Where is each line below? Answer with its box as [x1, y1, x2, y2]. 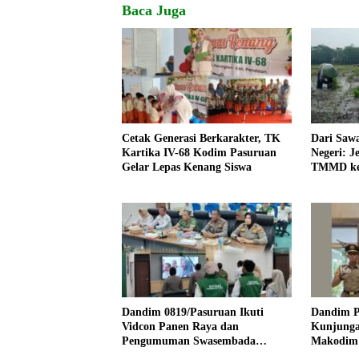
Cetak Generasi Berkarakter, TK [122, 131, 280, 144]
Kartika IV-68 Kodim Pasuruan [122, 146, 276, 159]
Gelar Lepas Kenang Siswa [122, 160, 252, 173]
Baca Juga [122, 2, 186, 19]
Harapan [310, 175, 354, 188]
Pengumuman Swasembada [122, 335, 256, 348]
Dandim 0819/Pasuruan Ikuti [122, 306, 264, 319]
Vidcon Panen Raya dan [122, 321, 239, 333]
